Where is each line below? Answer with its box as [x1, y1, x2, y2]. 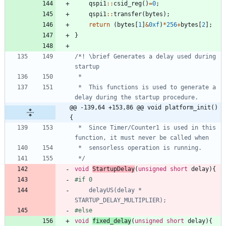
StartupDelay [92, 165, 135, 173]
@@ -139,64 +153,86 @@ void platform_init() [70, 103, 218, 111]
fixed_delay [92, 217, 131, 224]
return [89, 21, 110, 28]
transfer [114, 10, 142, 18]
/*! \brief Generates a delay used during [75, 52, 216, 60]
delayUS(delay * [75, 186, 89, 194]
